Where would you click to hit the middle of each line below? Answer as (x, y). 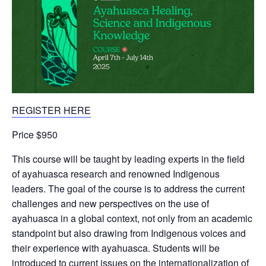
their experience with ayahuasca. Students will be (116, 248)
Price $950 (35, 135)
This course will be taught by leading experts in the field (128, 159)
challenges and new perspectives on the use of (110, 204)
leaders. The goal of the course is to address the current (128, 189)
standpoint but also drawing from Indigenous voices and (129, 233)
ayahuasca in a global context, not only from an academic (132, 218)
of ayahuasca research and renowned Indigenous (116, 174)
